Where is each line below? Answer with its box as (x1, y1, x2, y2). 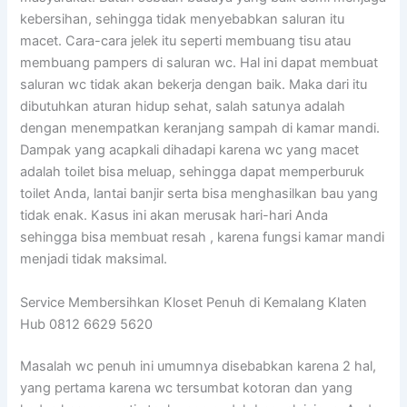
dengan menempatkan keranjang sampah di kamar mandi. (20, 120, 381, 137)
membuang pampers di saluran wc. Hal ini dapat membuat (20, 55, 379, 72)
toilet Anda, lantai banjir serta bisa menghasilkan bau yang (20, 185, 379, 203)
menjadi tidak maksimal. (20, 251, 168, 268)
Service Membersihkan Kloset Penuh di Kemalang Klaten (20, 293, 368, 311)
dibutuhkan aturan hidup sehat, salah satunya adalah (20, 98, 346, 115)
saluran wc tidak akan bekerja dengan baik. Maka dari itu (20, 76, 368, 94)
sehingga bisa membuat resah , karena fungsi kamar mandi (20, 229, 385, 246)
